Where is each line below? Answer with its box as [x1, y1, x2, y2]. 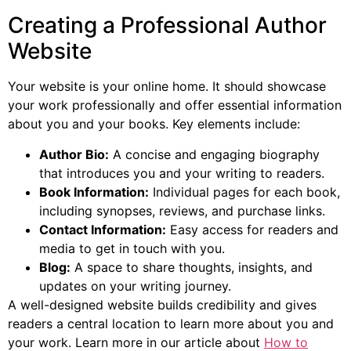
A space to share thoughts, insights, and [71, 259, 313, 275]
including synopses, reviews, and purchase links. [39, 202, 325, 219]
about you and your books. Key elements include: [8, 116, 300, 132]
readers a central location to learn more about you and [8, 315, 334, 331]
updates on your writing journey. [39, 277, 231, 294]
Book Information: [39, 183, 149, 200]
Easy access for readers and [166, 221, 338, 237]
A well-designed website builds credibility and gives [8, 296, 317, 313]
